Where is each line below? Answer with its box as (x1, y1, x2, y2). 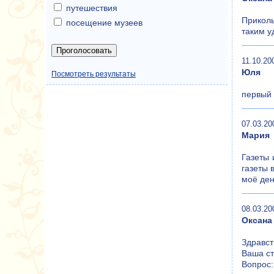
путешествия (66, 3, 117, 13)
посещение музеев (66, 18, 143, 28)
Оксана (242, 215, 272, 225)
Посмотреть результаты (51, 70, 136, 78)
